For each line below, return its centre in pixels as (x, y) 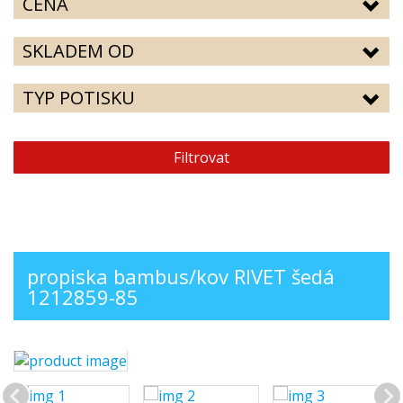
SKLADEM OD (78, 51)
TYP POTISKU (79, 98)
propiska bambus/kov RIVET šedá (181, 276)
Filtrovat (201, 157)
